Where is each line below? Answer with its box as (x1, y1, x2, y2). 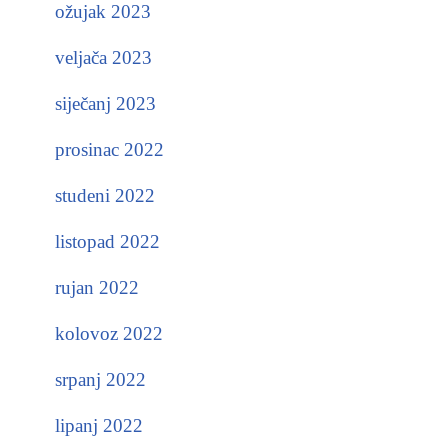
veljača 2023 (55, 47, 152, 68)
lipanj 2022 (55, 415, 143, 436)
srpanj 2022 (55, 369, 146, 390)
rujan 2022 (55, 277, 139, 298)
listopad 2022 (55, 231, 160, 252)
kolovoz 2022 (55, 323, 163, 344)
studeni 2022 (55, 185, 155, 206)
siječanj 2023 (55, 93, 156, 114)
